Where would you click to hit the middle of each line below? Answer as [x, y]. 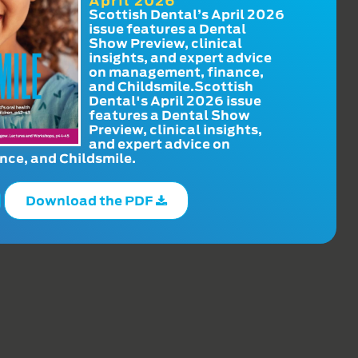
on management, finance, [177, 72]
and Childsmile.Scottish [171, 86]
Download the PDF [90, 200]
